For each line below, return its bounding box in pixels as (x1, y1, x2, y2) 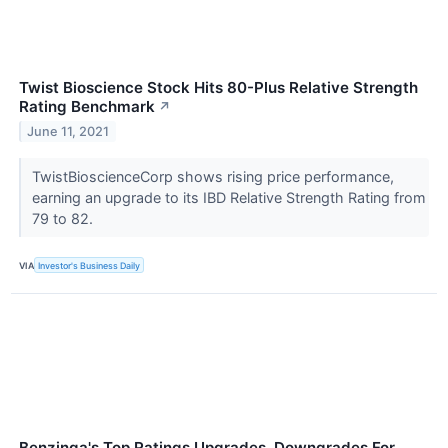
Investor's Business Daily (38, 259, 141, 271)
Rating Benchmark (19, 97, 155, 117)
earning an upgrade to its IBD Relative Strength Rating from (31, 189, 426, 207)
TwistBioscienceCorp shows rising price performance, (31, 168, 394, 186)
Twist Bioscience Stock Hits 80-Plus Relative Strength (19, 78, 418, 98)
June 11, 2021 (27, 123, 110, 139)
